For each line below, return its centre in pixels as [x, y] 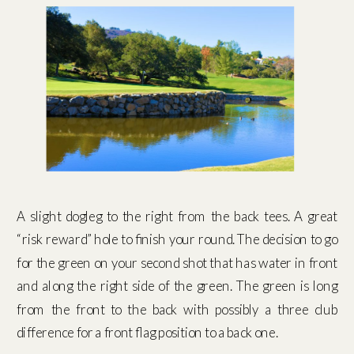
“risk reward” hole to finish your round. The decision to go [177, 239]
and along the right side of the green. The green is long [177, 286]
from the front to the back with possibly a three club [177, 309]
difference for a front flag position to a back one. [147, 333]
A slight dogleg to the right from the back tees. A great [177, 217]
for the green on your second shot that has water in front [177, 262]
